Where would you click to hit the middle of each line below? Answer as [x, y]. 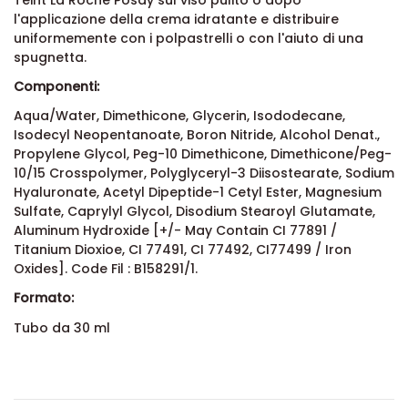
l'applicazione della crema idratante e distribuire [176, 19]
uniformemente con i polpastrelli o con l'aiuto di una [189, 38]
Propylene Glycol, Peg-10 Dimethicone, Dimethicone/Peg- [203, 154]
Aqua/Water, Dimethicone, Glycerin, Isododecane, [179, 116]
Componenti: [56, 87]
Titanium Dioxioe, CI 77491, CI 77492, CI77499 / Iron [183, 250]
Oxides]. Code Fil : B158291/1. [106, 269]
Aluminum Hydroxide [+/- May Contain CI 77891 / [175, 231]
